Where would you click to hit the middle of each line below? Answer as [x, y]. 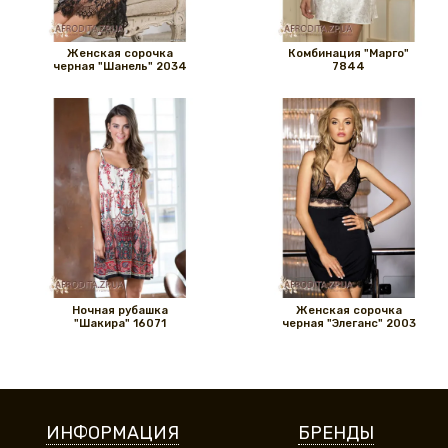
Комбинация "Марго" [348, 54]
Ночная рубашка [119, 310]
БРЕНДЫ [336, 432]
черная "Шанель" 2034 [119, 67]
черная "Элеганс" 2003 [348, 323]
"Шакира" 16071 [119, 323]
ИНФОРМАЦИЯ [112, 432]
